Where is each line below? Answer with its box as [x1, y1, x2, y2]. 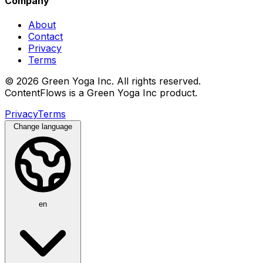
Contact [28, 31, 63, 43]
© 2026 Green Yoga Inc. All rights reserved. [5, 75, 201, 87]
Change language [14, 122, 72, 131]
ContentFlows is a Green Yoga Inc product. [5, 87, 197, 99]
